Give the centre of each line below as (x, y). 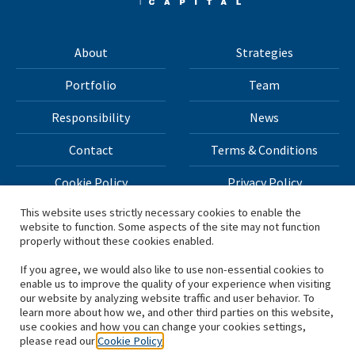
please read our (59, 341)
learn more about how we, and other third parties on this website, (177, 312)
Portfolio (91, 85)
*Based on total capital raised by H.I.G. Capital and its (177, 298)
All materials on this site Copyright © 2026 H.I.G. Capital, (177, 233)
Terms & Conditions (264, 150)
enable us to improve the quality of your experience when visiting (176, 284)
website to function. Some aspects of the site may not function (170, 227)
